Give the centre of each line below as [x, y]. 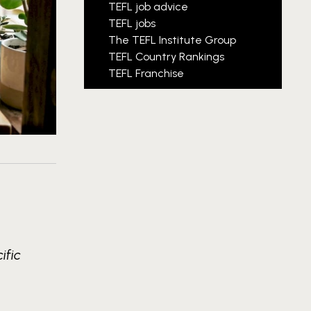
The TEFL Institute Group [172, 40]
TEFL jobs [132, 23]
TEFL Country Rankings [166, 57]
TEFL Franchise [146, 73]
